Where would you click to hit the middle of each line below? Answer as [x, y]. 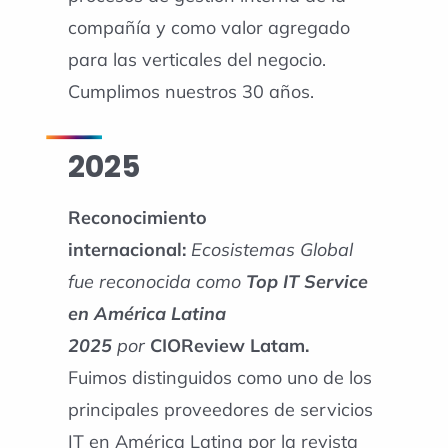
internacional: [129, 249]
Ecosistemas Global [271, 249]
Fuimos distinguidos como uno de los [219, 377]
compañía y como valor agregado [208, 28]
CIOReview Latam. [229, 345]
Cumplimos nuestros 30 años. [190, 92]
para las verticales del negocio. [196, 60]
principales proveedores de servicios [220, 409]
